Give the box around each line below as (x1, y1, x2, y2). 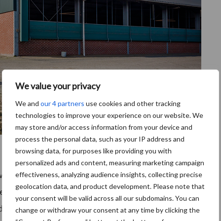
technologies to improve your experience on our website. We (15, 111, 203, 119)
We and (15, 99, 40, 108)
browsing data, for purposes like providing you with (15, 147, 172, 155)
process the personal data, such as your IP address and (15, 135, 184, 143)
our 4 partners (40, 99, 84, 108)
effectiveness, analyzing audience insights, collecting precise (15, 170, 202, 179)
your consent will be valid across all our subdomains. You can (15, 194, 199, 202)
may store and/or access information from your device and (15, 123, 192, 131)
